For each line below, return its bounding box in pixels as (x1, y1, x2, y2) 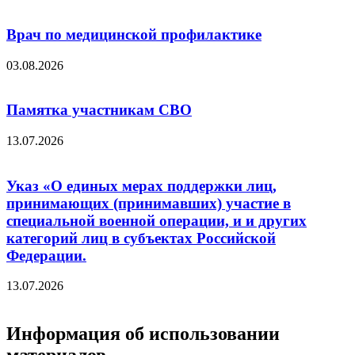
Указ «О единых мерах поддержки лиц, (6, 177, 277, 194)
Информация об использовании (6, 323, 280, 345)
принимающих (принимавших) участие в (6, 194, 291, 212)
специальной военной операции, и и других (6, 212, 307, 229)
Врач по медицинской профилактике (6, 25, 261, 43)
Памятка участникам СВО (6, 101, 192, 119)
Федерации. (6, 246, 86, 264)
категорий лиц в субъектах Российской (6, 229, 276, 246)
